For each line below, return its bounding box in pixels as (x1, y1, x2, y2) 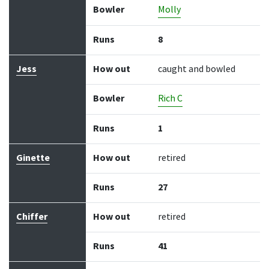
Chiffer (16, 211, 47, 223)
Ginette (16, 152, 50, 164)
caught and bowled (158, 63, 235, 75)
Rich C (158, 92, 183, 104)
